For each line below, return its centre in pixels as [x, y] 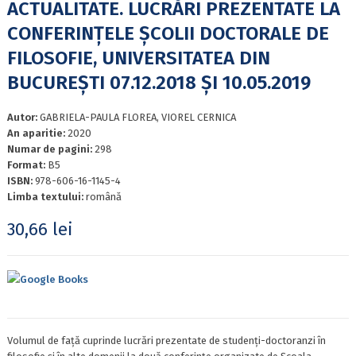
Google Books [54, 279]
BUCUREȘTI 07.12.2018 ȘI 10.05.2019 [159, 83]
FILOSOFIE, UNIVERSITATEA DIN [138, 58]
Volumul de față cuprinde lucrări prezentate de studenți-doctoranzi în [166, 340]
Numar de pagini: [50, 149]
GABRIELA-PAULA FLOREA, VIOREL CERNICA [137, 118]
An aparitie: [37, 133]
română [103, 197]
